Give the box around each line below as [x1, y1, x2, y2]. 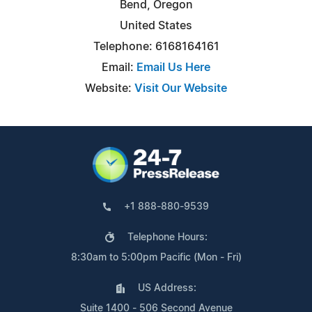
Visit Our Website [134, 82, 227, 94]
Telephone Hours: [127, 232, 208, 242]
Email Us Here [136, 61, 210, 73]
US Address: [137, 283, 196, 293]
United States [120, 19, 192, 31]
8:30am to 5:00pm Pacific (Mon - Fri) [70, 252, 242, 263]
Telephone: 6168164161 [93, 40, 219, 52]
